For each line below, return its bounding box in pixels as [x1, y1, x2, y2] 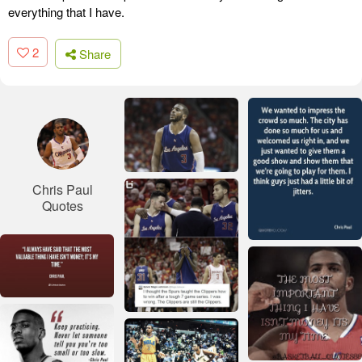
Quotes [42, 196, 83, 215]
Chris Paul [32, 179, 93, 199]
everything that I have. [8, 3, 124, 21]
